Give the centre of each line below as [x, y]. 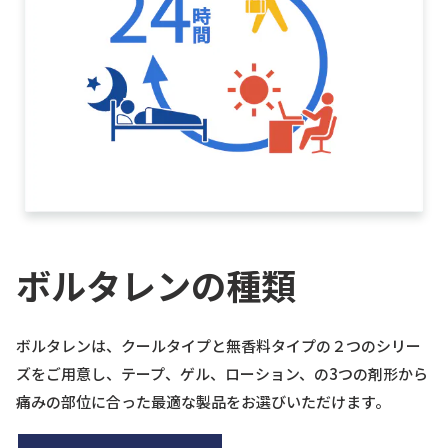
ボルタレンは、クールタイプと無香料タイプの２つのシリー [218, 345]
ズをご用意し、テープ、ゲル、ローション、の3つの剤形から [222, 373]
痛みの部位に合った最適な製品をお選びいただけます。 [203, 401]
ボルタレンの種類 [156, 284]
